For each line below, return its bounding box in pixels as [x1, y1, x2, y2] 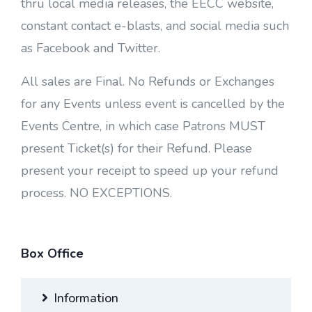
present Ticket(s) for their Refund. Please [21, 140, 252, 157]
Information [50, 290, 118, 306]
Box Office [21, 245, 84, 262]
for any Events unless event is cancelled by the [21, 95, 285, 112]
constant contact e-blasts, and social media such [21, 17, 289, 34]
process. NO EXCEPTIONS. [21, 185, 172, 201]
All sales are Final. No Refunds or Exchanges [21, 73, 274, 90]
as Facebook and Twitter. [21, 40, 160, 56]
